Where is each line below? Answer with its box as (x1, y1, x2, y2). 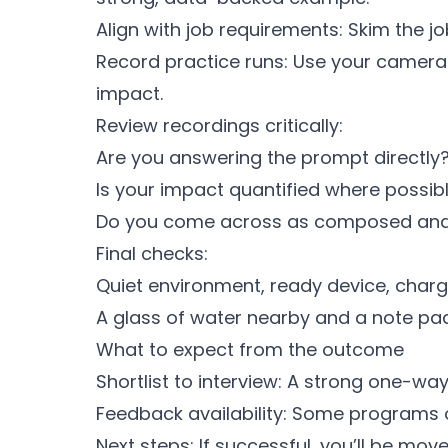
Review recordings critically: (96, 113, 343, 138)
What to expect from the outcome (96, 337, 404, 362)
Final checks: (96, 241, 208, 266)
